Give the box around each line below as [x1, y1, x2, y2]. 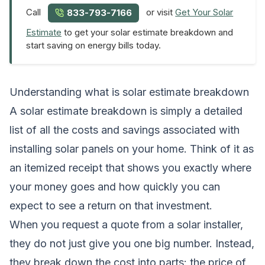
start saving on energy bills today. [26, 39, 161, 51]
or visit [144, 7, 176, 18]
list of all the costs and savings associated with [9, 123, 240, 136]
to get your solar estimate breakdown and [62, 26, 233, 38]
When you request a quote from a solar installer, [9, 218, 243, 231]
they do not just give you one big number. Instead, [9, 237, 254, 250]
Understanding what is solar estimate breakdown [9, 85, 249, 98]
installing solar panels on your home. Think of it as [9, 142, 254, 155]
